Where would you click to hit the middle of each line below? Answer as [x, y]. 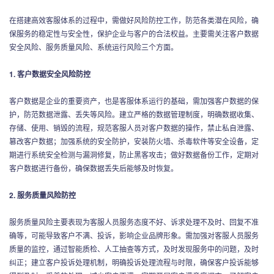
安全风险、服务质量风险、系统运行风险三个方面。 [94, 46]
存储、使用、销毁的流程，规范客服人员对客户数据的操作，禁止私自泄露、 [134, 127]
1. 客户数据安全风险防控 [50, 74]
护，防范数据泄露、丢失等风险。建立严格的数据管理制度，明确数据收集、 [134, 114]
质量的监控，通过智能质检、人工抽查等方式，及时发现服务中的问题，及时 [134, 248]
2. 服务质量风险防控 [43, 195]
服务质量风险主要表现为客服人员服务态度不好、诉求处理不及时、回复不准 [134, 221]
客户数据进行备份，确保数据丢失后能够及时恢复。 [94, 168]
